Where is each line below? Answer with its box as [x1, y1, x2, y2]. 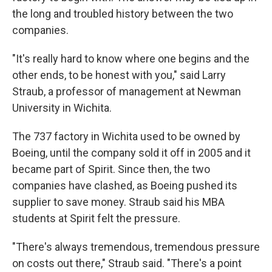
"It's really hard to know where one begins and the [12, 52, 250, 65]
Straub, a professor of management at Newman [12, 85, 241, 98]
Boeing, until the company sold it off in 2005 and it [12, 146, 251, 159]
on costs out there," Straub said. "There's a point [12, 257, 242, 270]
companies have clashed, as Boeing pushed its [12, 179, 237, 192]
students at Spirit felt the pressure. [12, 212, 180, 225]
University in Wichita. [12, 101, 112, 114]
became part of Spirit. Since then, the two [12, 163, 210, 175]
